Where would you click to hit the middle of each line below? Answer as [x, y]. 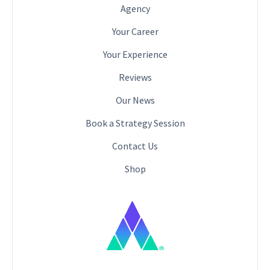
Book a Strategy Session [135, 123]
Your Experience [135, 54]
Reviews [135, 77]
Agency [135, 8]
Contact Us [135, 146]
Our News [135, 100]
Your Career [135, 31]
